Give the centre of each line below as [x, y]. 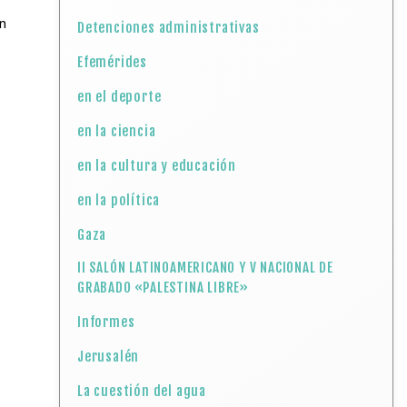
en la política [119, 200]
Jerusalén [109, 357]
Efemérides [113, 62]
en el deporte [119, 97]
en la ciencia [117, 131]
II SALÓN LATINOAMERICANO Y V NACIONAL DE [206, 268]
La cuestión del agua [142, 391]
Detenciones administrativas [169, 28]
